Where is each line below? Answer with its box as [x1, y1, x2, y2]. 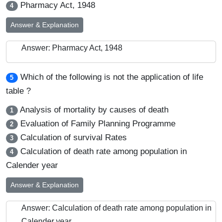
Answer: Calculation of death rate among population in [21, 204, 212, 212]
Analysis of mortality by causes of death [17, 105, 168, 114]
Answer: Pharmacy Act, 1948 [21, 44, 122, 52]
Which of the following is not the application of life [20, 72, 203, 82]
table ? [6, 86, 31, 96]
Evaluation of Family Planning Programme [17, 119, 175, 128]
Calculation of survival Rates [17, 133, 127, 142]
